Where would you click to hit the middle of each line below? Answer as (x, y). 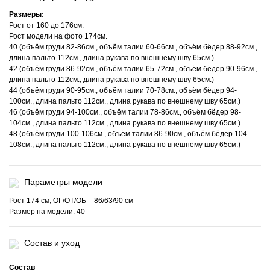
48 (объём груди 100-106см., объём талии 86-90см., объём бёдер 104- (129, 134)
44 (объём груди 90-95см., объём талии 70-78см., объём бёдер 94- (123, 91)
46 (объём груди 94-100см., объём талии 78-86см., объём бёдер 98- (125, 112)
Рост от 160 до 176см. (46, 26)
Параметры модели (63, 182)
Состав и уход (52, 243)
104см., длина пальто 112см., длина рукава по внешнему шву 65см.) (125, 123)
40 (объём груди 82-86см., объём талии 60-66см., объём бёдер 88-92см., (133, 47)
